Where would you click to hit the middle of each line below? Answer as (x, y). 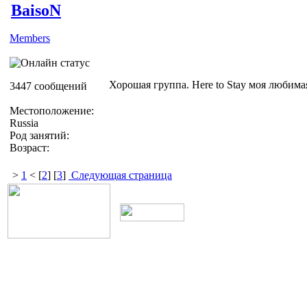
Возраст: (29, 147)
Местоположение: (52, 110)
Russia (24, 123)
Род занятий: (39, 135)
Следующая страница (120, 175)
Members (30, 38)
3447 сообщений (48, 86)
